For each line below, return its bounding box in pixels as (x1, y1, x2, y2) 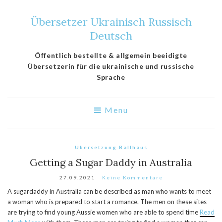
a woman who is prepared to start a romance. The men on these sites (7, 198, 207, 206)
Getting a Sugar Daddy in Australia (30, 156, 192, 168)
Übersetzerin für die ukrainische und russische (28, 62, 194, 70)
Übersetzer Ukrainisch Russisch (30, 15, 192, 29)
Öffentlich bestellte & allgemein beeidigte (35, 51, 187, 59)
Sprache (97, 73, 125, 81)
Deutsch (90, 29, 132, 43)
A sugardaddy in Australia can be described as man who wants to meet (7, 187, 211, 195)
